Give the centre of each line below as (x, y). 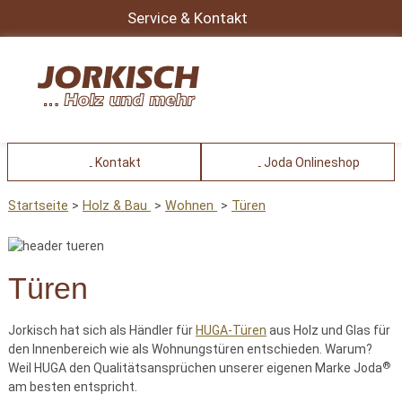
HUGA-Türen (231, 330)
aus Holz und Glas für (328, 330)
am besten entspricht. (73, 386)
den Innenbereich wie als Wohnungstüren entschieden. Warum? (190, 349)
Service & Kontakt (187, 18)
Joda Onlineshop (311, 162)
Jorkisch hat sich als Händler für (102, 330)
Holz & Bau (117, 205)
